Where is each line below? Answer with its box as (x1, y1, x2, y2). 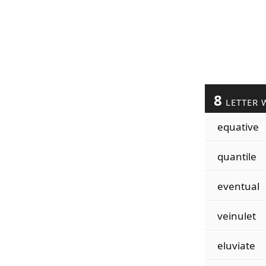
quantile (217, 150, 256, 163)
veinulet (217, 209, 256, 223)
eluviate (217, 239, 255, 252)
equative (217, 120, 259, 134)
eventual (217, 179, 259, 193)
